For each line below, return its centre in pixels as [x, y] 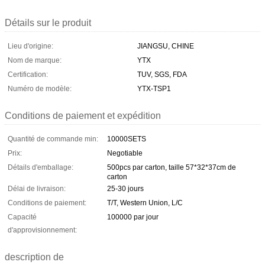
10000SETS [127, 139]
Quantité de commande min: [53, 139]
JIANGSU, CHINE [166, 46]
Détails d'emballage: [41, 167]
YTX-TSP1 [154, 88]
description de [34, 257]
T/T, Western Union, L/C [145, 203]
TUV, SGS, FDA [162, 74]
